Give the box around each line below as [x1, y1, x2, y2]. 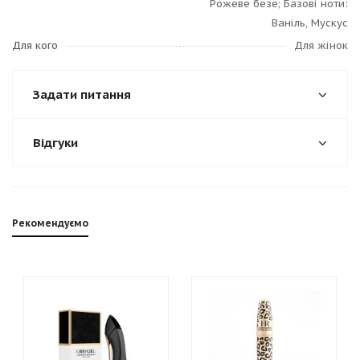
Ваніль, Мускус [272, 16, 348, 30]
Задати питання [33, 87, 131, 102]
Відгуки [33, 135, 78, 150]
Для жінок [294, 39, 348, 52]
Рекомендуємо [12, 217, 88, 229]
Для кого [12, 39, 58, 52]
